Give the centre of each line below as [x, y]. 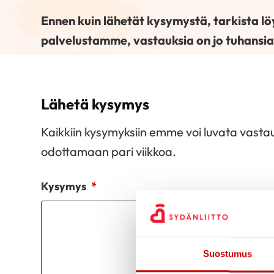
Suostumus [228, 254]
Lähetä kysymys [95, 104]
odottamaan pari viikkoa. [109, 151]
